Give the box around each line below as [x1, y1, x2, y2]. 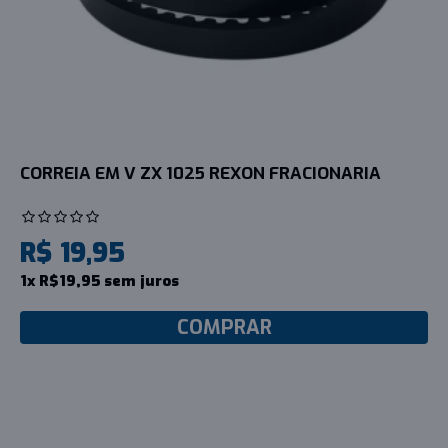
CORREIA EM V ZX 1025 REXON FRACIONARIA [20, 161, 381, 185]
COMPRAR [176, 313, 272, 341]
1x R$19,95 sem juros [20, 270, 179, 291]
